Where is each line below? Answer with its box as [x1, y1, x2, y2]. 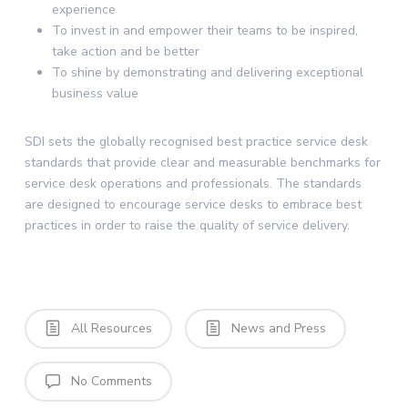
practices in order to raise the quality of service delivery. [24, 217, 350, 234]
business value [51, 85, 142, 102]
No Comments [66, 372, 152, 390]
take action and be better [51, 43, 203, 60]
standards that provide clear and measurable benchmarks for [24, 154, 381, 171]
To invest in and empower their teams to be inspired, [51, 22, 358, 39]
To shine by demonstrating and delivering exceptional [51, 64, 363, 81]
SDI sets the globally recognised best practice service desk [24, 133, 368, 150]
